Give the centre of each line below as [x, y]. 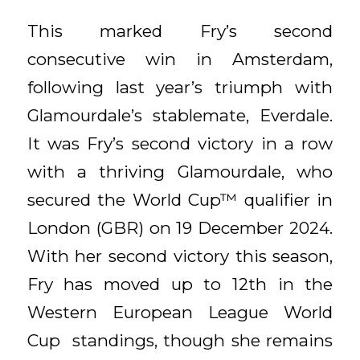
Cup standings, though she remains [180, 341]
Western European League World [180, 313]
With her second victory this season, [180, 256]
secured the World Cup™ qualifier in [180, 200]
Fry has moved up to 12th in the [180, 284]
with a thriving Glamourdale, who [180, 172]
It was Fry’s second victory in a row [180, 144]
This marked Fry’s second [180, 31]
